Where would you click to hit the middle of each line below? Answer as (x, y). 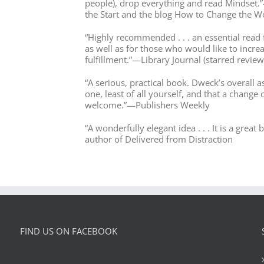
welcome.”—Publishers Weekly (147, 105)
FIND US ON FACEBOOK (69, 231)
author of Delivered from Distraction (159, 139)
